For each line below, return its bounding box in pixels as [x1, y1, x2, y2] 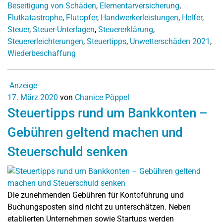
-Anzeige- [7, 81, 39, 90]
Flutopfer [66, 13, 97, 22]
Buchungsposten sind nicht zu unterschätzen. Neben [7, 202, 191, 212]
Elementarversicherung [100, 1, 179, 10]
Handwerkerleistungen [101, 13, 178, 22]
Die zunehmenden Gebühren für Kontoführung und [7, 190, 184, 200]
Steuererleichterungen [7, 37, 83, 46]
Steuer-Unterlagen [33, 25, 95, 34]
